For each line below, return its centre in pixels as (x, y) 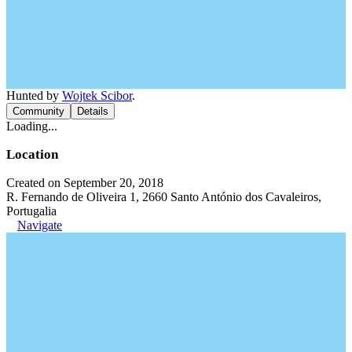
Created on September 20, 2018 (85, 183)
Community (38, 111)
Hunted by (34, 95)
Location (32, 154)
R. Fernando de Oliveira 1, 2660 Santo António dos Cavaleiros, (164, 197)
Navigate (40, 225)
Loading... (32, 126)
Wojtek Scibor (97, 95)
